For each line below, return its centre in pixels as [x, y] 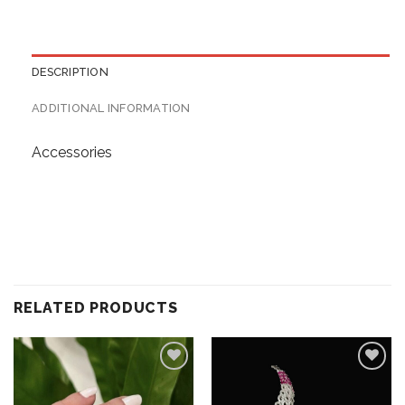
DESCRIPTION [70, 71]
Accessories [72, 152]
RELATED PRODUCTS [96, 307]
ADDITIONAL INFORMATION [111, 108]
